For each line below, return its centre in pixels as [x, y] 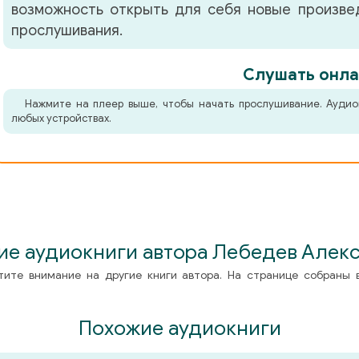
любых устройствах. [61, 119]
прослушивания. [67, 31]
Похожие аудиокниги [179, 329]
